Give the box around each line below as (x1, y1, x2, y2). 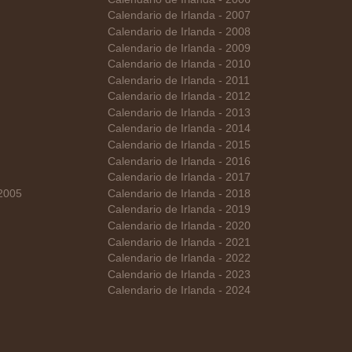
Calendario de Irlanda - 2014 (108, 123, 251, 135)
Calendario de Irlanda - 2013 (108, 106, 251, 119)
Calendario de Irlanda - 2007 (108, 9, 251, 22)
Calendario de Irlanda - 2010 (108, 58, 251, 71)
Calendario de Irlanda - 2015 (108, 139, 251, 152)
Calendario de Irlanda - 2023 (108, 268, 251, 280)
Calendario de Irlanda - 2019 (108, 203, 251, 216)
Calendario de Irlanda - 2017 (108, 171, 251, 184)
